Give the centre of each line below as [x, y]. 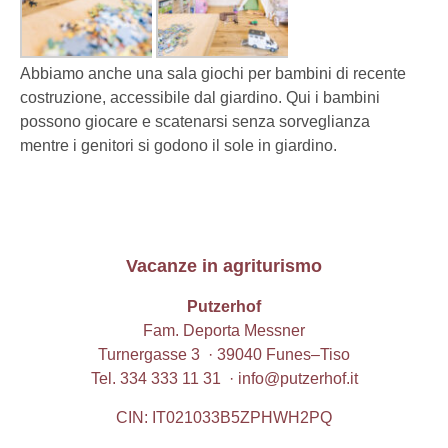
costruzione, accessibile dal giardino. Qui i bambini [200, 97]
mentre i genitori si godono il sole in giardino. [178, 145]
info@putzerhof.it [297, 378]
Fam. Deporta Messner [224, 330]
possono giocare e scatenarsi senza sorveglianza [195, 121]
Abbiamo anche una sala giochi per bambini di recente [213, 73]
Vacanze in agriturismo [224, 266]
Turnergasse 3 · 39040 [182, 354]
